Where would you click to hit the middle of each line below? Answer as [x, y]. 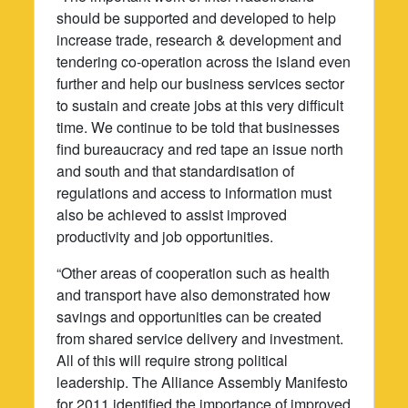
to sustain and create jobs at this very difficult [200, 105]
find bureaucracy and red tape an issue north [200, 148]
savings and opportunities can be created [189, 316]
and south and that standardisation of [176, 170]
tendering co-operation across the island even [204, 61]
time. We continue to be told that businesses [199, 127]
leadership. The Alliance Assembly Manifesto [203, 382]
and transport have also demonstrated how [194, 294]
